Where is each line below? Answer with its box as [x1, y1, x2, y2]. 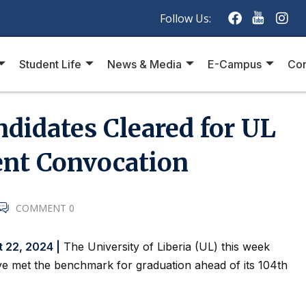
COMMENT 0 [16, 201, 74, 214]
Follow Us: [160, 10, 222, 26]
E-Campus [208, 57, 262, 71]
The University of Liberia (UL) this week [60, 240, 270, 253]
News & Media [107, 57, 182, 71]
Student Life [19, 57, 82, 71]
